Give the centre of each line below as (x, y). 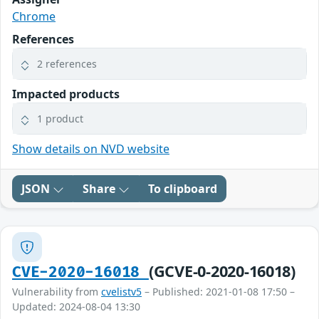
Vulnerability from (57, 292)
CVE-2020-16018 (80, 273)
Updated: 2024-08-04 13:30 (76, 307)
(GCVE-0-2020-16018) (222, 271)
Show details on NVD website (91, 149)
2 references (67, 64)
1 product (60, 119)
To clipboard (183, 189)
